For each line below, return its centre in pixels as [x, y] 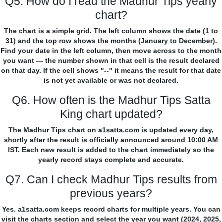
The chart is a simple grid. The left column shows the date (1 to [111, 31]
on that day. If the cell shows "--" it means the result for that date [111, 71]
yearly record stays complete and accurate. [111, 160]
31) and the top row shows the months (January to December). [111, 41]
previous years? [111, 194]
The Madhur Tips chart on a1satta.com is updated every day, [111, 130]
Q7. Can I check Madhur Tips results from [111, 180]
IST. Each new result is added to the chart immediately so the [111, 150]
